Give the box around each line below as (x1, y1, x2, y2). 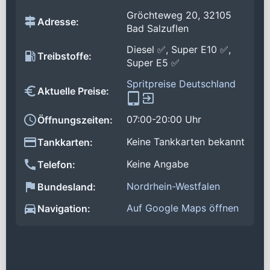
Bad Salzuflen (127, 22, 189, 35)
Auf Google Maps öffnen (127, 202, 239, 215)
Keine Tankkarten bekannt (127, 136, 245, 148)
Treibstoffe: (37, 50, 92, 63)
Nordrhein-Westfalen (127, 180, 220, 192)
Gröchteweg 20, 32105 (127, 9, 231, 22)
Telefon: (37, 158, 75, 171)
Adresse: (37, 16, 79, 28)
